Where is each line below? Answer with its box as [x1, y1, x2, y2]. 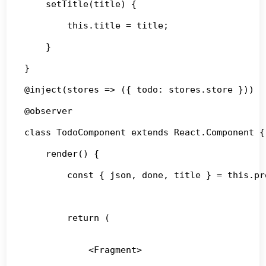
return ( [24, 212, 110, 223]
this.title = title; [24, 20, 169, 31]
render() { [24, 148, 100, 159]
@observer [24, 105, 73, 116]
